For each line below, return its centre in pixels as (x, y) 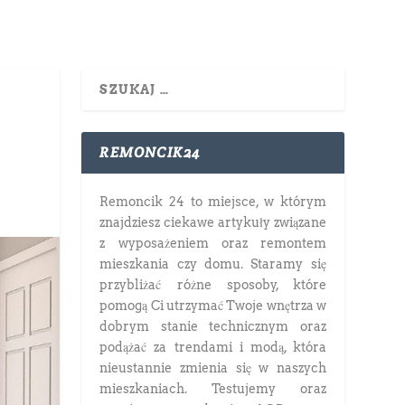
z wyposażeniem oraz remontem (213, 243)
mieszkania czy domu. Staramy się (213, 264)
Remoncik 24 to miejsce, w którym (213, 201)
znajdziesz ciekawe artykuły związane (213, 222)
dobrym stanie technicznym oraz (213, 326)
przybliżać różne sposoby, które (213, 284)
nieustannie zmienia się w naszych (213, 367)
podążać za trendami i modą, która (213, 347)
